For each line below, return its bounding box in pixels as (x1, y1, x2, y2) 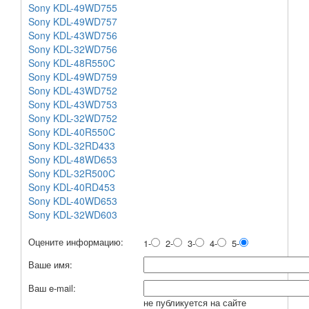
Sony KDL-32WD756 (28, 41, 117, 56)
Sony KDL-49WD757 (28, 14, 117, 28)
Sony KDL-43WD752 (28, 83, 117, 97)
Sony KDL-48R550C (28, 55, 115, 70)
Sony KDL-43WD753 (28, 97, 117, 111)
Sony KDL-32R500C (28, 166, 115, 180)
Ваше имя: (28, 257, 75, 271)
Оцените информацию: (28, 235, 126, 248)
